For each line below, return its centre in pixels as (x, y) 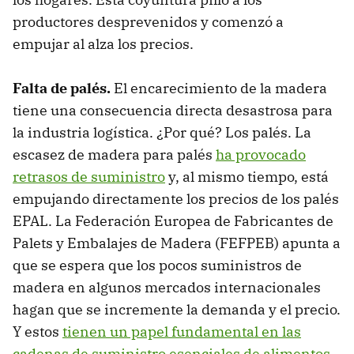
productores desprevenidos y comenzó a (148, 22)
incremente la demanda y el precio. (222, 310)
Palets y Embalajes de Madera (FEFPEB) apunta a (177, 243)
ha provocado (261, 155)
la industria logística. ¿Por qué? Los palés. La (162, 133)
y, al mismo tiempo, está (247, 177)
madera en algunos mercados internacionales (167, 288)
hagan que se (57, 310)
